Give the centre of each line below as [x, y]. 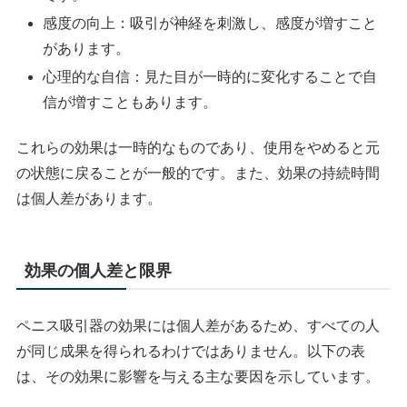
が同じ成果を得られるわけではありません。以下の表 [191, 352]
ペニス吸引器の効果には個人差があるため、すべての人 [199, 326]
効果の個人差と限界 [99, 271]
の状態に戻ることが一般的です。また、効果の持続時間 [199, 174]
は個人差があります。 [89, 199]
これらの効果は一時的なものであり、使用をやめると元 [199, 148]
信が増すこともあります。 [130, 103]
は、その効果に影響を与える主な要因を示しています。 [199, 377]
